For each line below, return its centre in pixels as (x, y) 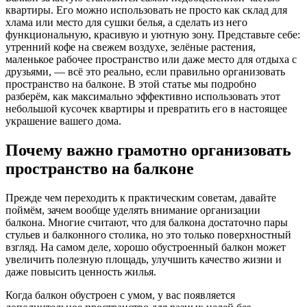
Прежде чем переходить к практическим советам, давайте (141, 197)
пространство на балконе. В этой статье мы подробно (131, 84)
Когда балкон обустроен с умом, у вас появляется (120, 295)
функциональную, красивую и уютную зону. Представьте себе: (153, 34)
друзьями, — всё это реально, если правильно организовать (145, 71)
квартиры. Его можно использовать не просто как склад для (146, 10)
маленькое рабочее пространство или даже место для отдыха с (151, 59)
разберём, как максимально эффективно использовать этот (143, 96)
